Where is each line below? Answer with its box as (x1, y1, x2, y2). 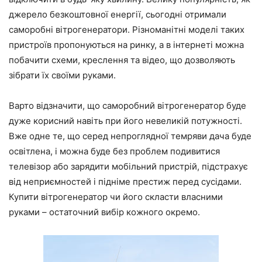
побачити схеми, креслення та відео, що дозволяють (9, 54, 235, 66)
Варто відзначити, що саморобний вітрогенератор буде (9, 100, 246, 112)
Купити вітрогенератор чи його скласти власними (9, 191, 223, 203)
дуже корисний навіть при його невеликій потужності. (9, 115, 242, 127)
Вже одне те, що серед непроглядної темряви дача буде (9, 130, 251, 142)
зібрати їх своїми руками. (9, 70, 116, 81)
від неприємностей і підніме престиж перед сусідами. (9, 176, 242, 188)
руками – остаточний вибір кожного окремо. (9, 206, 200, 218)
